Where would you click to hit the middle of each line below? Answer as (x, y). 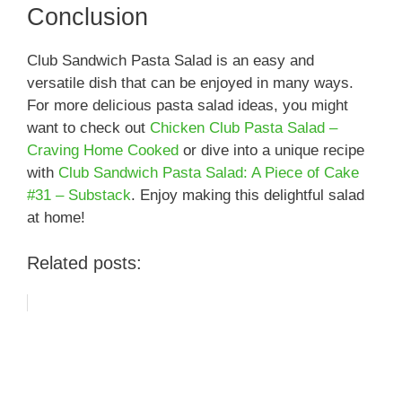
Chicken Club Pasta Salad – (244, 128)
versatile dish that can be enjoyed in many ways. (190, 83)
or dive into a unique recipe (271, 151)
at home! (56, 218)
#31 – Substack (79, 196)
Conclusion (87, 17)
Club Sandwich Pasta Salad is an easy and (170, 61)
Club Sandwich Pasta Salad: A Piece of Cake (209, 173)
